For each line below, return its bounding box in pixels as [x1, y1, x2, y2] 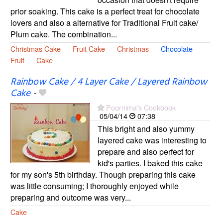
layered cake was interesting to [97, 134, 207, 146]
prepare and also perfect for [97, 145, 194, 157]
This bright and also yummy [97, 122, 195, 134]
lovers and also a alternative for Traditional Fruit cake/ [10, 16, 198, 28]
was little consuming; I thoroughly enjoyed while [10, 180, 179, 192]
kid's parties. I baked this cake [97, 157, 203, 169]
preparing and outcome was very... [10, 191, 131, 203]
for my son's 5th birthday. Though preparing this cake [10, 168, 196, 180]
